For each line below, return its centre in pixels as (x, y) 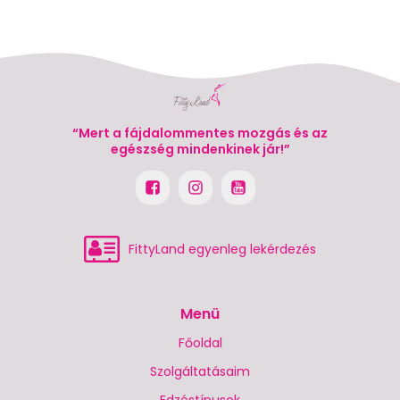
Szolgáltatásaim (200, 372)
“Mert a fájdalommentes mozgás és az (200, 133)
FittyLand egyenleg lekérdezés (222, 250)
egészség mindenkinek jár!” (200, 149)
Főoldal (200, 343)
